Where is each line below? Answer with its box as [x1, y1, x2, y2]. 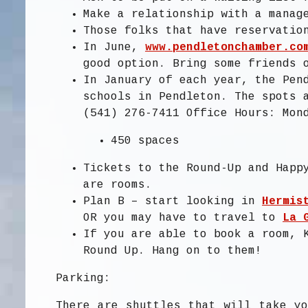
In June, [83, 41, 146, 54]
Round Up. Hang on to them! [83, 245, 263, 258]
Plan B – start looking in [83, 195, 263, 208]
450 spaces [111, 135, 180, 148]
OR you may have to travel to [83, 212, 283, 225]
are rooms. [83, 179, 153, 192]
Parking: [56, 272, 111, 285]
